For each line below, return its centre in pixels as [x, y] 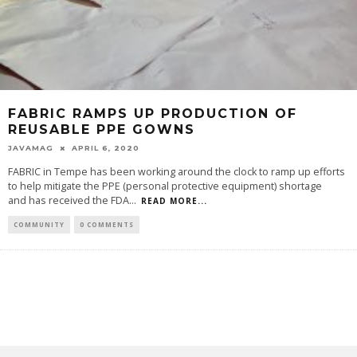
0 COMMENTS [107, 224]
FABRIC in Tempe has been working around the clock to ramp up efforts [177, 172]
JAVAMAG [31, 148]
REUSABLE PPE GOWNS [102, 129]
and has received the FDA [69, 200]
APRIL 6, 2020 [106, 148]
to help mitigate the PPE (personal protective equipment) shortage [165, 186]
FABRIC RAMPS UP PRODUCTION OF [153, 113]
